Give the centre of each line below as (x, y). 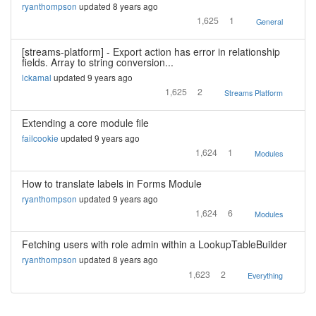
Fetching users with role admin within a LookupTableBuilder (154, 244)
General (269, 22)
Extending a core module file (85, 123)
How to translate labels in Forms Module (112, 183)
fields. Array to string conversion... (98, 62)
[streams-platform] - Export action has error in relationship (151, 51)
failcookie (40, 138)
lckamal (37, 77)
